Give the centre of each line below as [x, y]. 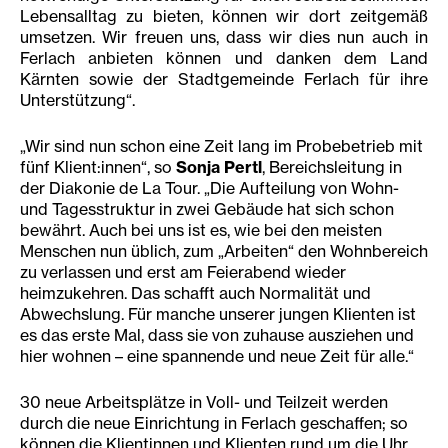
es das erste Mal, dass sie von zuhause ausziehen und [217, 335]
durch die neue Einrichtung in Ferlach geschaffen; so [214, 423]
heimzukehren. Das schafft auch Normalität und [195, 293]
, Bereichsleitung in [332, 167]
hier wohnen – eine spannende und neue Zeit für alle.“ [217, 356]
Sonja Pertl [217, 167]
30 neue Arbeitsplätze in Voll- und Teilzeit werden [204, 402]
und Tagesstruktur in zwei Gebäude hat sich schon [207, 209]
